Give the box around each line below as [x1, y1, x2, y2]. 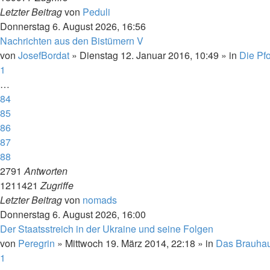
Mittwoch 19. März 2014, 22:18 [65, 236, 195, 250]
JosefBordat [18, 48, 69, 62]
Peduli [83, 5, 110, 19]
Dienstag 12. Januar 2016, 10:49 [80, 48, 219, 62]
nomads [83, 193, 117, 207]
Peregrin [18, 236, 55, 250]
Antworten [24, 164, 67, 178]
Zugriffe [40, 178, 74, 192]
